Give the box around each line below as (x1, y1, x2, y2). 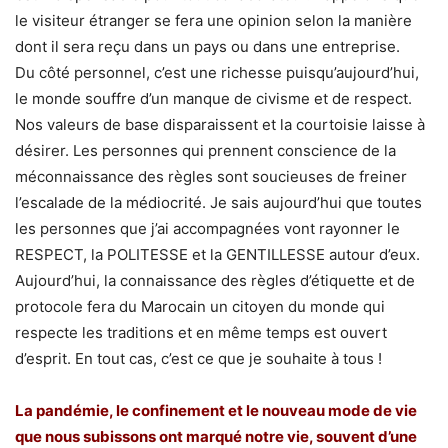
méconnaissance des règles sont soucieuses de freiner (15, 166, 407, 186)
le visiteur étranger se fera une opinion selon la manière (15, 10, 412, 30)
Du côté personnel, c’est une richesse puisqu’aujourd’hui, (15, 62, 419, 82)
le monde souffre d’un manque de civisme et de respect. (15, 88, 412, 108)
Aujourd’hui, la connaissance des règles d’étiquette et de (15, 270, 415, 290)
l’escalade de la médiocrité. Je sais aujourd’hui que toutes (15, 192, 422, 212)
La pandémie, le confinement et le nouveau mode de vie (15, 400, 417, 420)
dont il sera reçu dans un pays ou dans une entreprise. (15, 36, 400, 56)
